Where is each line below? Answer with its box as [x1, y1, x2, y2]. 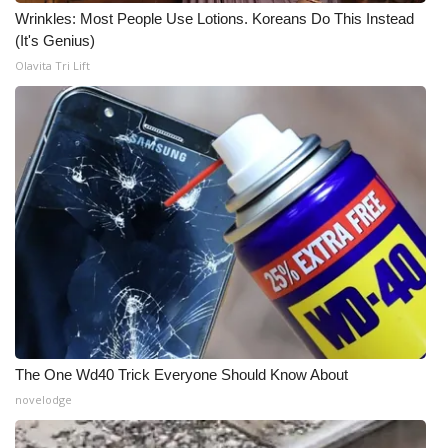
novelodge [15, 392, 72, 407]
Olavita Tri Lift [15, 58, 90, 73]
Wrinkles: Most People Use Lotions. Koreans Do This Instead [15, 10, 414, 27]
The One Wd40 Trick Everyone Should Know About [15, 366, 348, 383]
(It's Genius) [15, 32, 95, 49]
